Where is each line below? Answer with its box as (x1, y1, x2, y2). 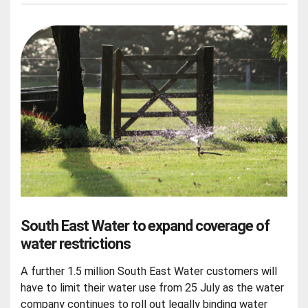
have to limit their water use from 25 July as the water (21, 281, 285, 295)
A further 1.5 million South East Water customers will (21, 265, 278, 278)
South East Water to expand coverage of (21, 217, 269, 235)
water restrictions (21, 235, 131, 253)
